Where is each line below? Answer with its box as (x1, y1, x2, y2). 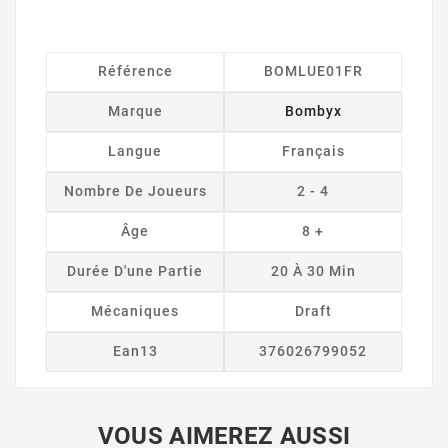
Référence (97, 62, 173, 79)
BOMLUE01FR (263, 62, 363, 79)
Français (281, 142, 345, 159)
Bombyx (284, 102, 342, 119)
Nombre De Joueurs (63, 182, 207, 199)
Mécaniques (91, 302, 179, 319)
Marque (107, 102, 163, 119)
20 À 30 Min (270, 262, 356, 279)
